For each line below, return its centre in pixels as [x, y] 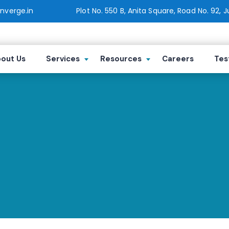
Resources [121, 59]
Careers [178, 59]
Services [63, 59]
